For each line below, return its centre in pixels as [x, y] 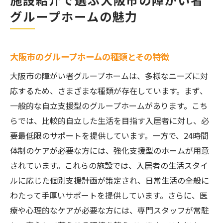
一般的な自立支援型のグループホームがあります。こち [109, 106]
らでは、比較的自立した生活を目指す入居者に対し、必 [110, 120]
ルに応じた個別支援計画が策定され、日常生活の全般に [110, 180]
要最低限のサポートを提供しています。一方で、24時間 [109, 135]
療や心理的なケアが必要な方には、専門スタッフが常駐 [110, 210]
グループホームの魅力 [74, 16]
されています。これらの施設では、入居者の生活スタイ [109, 165]
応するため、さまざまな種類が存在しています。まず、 [109, 91]
